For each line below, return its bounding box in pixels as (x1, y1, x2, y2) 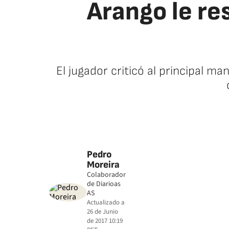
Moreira (87, 159, 120, 171)
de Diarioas (87, 179, 121, 189)
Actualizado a (87, 198, 125, 207)
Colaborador (87, 170, 126, 180)
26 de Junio (87, 207, 118, 216)
